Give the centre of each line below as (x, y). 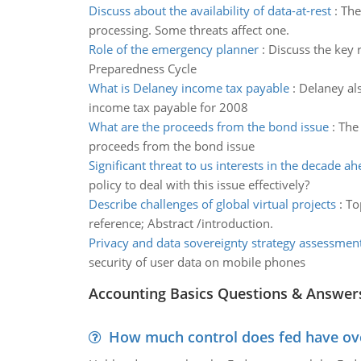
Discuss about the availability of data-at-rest (210, 10)
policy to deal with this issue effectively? (199, 185)
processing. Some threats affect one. (189, 30)
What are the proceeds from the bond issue (208, 127)
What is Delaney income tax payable (189, 88)
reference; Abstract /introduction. (180, 223)
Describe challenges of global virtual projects (212, 204)
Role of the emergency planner (173, 49)
